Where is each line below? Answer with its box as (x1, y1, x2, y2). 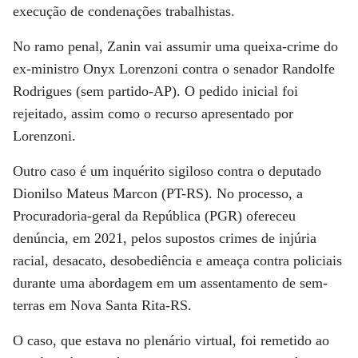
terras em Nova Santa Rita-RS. (13, 297, 192, 313)
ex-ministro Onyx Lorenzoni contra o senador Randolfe (13, 61, 335, 77)
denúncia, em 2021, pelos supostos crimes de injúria (13, 230, 316, 246)
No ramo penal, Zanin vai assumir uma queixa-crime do (13, 38, 338, 54)
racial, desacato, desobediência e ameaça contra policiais (13, 253, 342, 268)
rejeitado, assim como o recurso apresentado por (13, 105, 293, 121)
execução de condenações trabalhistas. (13, 3, 235, 19)
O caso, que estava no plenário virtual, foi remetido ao (13, 332, 329, 348)
